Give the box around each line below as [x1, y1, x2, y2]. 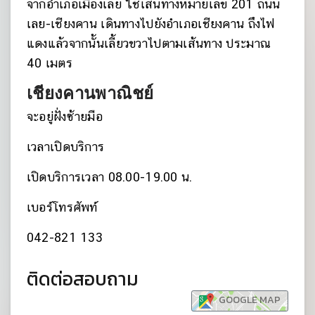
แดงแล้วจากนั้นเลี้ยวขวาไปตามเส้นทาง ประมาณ [26, 35, 271, 51]
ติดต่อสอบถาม [26, 265, 139, 294]
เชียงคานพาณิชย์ [26, 83, 154, 103]
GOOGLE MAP [216, 292, 281, 308]
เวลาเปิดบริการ [26, 139, 105, 154]
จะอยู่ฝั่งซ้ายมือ [26, 108, 103, 124]
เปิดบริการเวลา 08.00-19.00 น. [26, 169, 193, 184]
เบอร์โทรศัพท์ [26, 199, 98, 214]
